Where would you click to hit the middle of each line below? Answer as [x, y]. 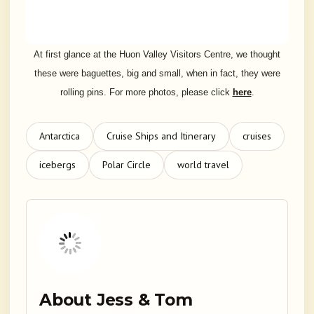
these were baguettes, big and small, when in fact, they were [157, 74]
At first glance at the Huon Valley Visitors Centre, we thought [157, 55]
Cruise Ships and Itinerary [161, 136]
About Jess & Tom [116, 300]
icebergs [57, 165]
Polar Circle [127, 165]
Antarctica [60, 136]
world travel [203, 165]
